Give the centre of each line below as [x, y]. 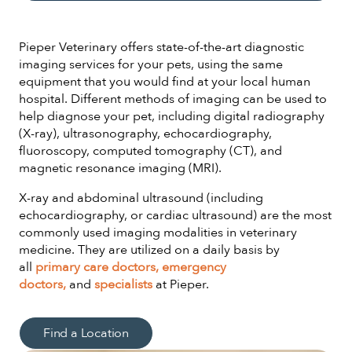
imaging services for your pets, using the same [151, 64]
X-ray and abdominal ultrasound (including [141, 198]
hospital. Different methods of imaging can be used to [173, 99]
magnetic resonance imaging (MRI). [120, 168]
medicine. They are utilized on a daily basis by [149, 249]
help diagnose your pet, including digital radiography [172, 116]
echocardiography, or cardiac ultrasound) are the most [175, 215]
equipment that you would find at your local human [165, 81]
